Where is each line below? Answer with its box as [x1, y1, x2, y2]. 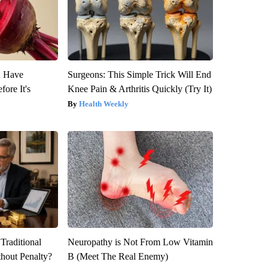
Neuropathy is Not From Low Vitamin [67, 237, 213, 248]
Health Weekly [78, 99, 129, 109]
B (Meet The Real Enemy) [67, 251, 168, 262]
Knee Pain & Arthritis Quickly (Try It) [67, 84, 212, 95]
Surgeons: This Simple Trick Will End [67, 69, 211, 80]
